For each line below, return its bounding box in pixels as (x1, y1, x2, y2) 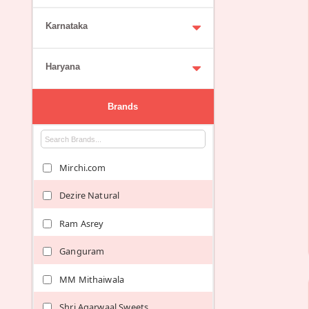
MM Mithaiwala (59, 272, 125, 286)
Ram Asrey (59, 217, 104, 230)
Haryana (45, 61, 80, 72)
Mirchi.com (59, 161, 106, 174)
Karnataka (45, 20, 88, 31)
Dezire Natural (59, 189, 120, 202)
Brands (108, 101, 139, 112)
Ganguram (59, 245, 105, 258)
